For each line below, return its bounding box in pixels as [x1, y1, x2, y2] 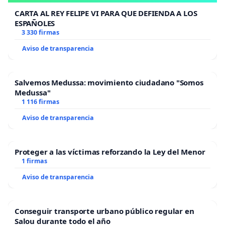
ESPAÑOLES [15, 18, 55, 28]
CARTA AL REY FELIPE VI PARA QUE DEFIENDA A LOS [15, 8, 197, 18]
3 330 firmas [21, 28, 59, 37]
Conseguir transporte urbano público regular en [15, 205, 194, 216]
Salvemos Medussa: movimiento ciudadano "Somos [15, 77, 203, 87]
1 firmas [21, 156, 47, 165]
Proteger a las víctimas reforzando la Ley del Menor [15, 146, 205, 157]
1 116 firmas [21, 97, 59, 106]
